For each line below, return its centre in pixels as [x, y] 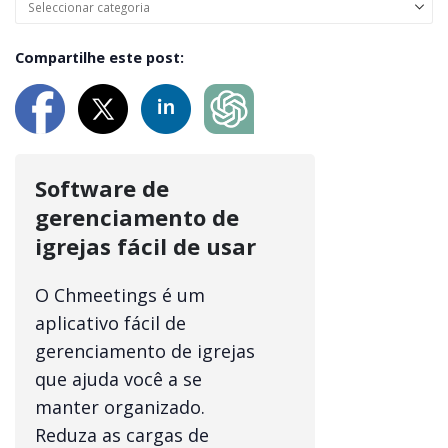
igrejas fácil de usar [145, 245]
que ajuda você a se [118, 378]
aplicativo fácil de [110, 322]
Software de [102, 187]
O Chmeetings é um [120, 294]
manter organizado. [120, 406]
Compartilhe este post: [99, 57]
